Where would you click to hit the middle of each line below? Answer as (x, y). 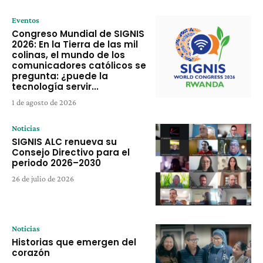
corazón (31, 252)
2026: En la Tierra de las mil (75, 44)
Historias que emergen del (74, 242)
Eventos (26, 20)
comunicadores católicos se (79, 65)
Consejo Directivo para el (71, 152)
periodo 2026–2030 (56, 163)
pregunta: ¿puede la (60, 76)
